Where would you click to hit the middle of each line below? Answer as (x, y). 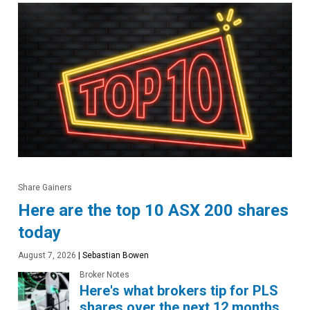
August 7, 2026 (47, 255)
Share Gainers (45, 187)
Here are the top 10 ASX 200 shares (153, 210)
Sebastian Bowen (115, 255)
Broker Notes (104, 274)
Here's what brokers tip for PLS (179, 290)
